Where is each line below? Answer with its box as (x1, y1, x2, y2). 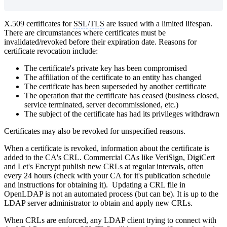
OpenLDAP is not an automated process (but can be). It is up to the (4, 189, 218, 198)
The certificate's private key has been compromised (24, 63, 187, 72)
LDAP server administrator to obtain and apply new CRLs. (4, 198, 193, 207)
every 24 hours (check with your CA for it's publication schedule (4, 171, 210, 180)
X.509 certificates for (4, 19, 73, 28)
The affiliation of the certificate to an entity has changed (24, 72, 202, 82)
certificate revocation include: (4, 46, 98, 55)
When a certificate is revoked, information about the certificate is (4, 143, 209, 153)
